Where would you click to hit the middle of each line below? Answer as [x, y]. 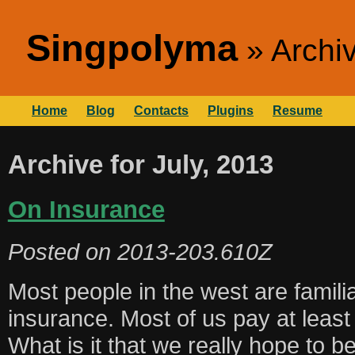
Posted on [62, 251]
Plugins [231, 111]
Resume [298, 111]
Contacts [161, 111]
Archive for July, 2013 [140, 164]
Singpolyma [132, 48]
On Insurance [86, 209]
